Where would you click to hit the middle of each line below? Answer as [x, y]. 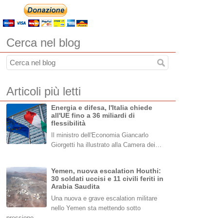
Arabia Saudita [76, 187]
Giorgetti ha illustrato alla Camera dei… [107, 145]
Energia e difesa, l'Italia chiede [102, 108]
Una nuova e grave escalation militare [104, 199]
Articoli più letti [44, 91]
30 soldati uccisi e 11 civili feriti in [108, 179]
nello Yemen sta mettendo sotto [96, 208]
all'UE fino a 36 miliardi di [93, 116]
